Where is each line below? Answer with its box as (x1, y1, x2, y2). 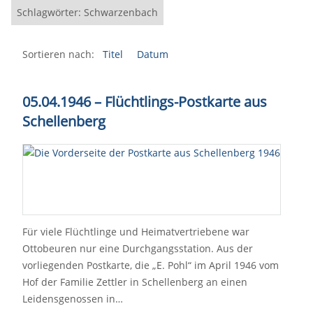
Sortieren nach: (22, 48, 94, 61)
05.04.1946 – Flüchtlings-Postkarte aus (22, 92, 267, 111)
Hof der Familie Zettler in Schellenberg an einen (22, 275, 247, 289)
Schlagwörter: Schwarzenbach (17, 6, 158, 19)
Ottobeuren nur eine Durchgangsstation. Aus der (22, 242, 253, 255)
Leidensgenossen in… (22, 292, 123, 305)
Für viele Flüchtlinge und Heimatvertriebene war (22, 225, 249, 238)
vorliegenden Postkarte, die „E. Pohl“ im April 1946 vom (22, 259, 279, 272)
